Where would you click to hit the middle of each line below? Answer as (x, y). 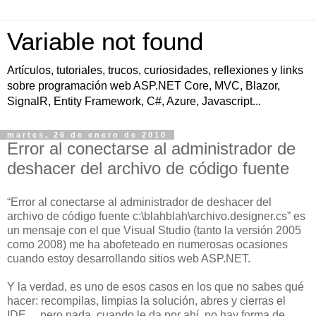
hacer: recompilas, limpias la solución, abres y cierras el (146, 300)
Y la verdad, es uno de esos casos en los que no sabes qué (156, 286)
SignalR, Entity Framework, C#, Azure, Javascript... (134, 101)
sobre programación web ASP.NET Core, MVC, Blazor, (144, 86)
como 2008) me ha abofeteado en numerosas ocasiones (147, 244)
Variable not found (105, 42)
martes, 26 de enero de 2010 (87, 135)
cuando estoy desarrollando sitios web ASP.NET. (129, 258)
